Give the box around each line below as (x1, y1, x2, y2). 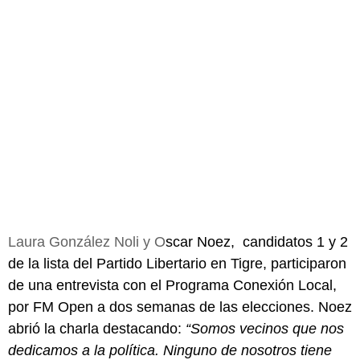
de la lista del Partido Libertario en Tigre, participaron (8, 255, 346, 272)
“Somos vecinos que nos (186, 320, 344, 337)
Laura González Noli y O (8, 233, 166, 250)
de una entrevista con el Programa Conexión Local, (8, 276, 337, 293)
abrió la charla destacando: (8, 320, 186, 337)
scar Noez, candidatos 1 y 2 (166, 233, 348, 250)
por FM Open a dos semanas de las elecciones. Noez (8, 298, 352, 315)
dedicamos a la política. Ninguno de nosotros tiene (8, 342, 332, 358)
